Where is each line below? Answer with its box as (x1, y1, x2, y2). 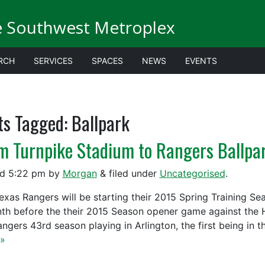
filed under (105, 167, 160, 179)
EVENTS (185, 56, 217, 66)
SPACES (92, 56, 123, 66)
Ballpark (67, 109, 130, 137)
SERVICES (34, 56, 73, 66)
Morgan (62, 167, 97, 179)
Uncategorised (159, 167, 225, 179)
